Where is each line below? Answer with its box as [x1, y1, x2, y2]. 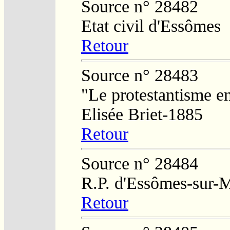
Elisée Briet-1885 [81, 104, 203, 124]
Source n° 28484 [81, 154, 198, 173]
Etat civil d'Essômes [81, 16, 221, 35]
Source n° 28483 [81, 65, 198, 85]
